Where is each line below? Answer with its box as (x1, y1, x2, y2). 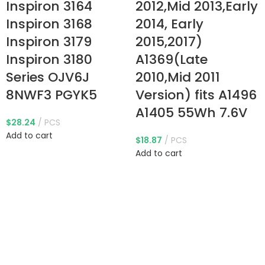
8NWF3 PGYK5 (6, 86, 98, 104)
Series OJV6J (6, 68, 90, 86)
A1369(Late (135, 50, 208, 69)
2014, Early (135, 15, 203, 33)
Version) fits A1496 (135, 86, 257, 104)
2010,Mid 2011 (135, 68, 220, 86)
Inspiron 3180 (6, 50, 93, 69)
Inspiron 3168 (6, 15, 93, 33)
